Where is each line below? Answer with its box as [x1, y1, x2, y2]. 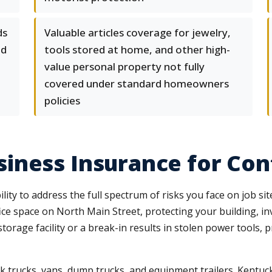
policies [44, 93, 80, 107]
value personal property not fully [44, 59, 205, 73]
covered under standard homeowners [44, 76, 229, 90]
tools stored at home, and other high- [44, 42, 230, 56]
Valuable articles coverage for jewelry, [44, 25, 231, 39]
